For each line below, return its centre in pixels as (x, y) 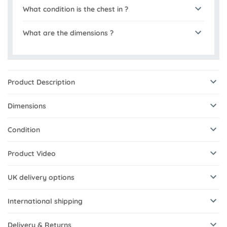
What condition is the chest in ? (75, 9)
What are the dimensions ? (68, 33)
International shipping (45, 201)
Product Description (41, 82)
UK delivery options (41, 177)
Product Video (32, 153)
